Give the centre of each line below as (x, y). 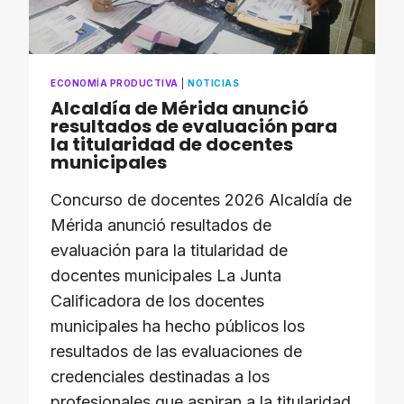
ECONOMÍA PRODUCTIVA (115, 83)
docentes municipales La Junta (166, 275)
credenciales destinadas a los (160, 376)
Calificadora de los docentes (157, 301)
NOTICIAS (213, 83)
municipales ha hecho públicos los (178, 326)
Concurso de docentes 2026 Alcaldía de (201, 200)
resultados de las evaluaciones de (176, 351)
